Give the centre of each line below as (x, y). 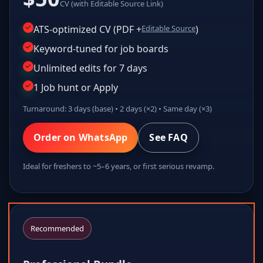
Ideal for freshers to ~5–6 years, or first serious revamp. (119, 166)
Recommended (57, 228)
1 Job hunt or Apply (76, 87)
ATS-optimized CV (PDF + (87, 29)
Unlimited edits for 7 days (90, 68)
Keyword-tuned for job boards (101, 48)
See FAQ (168, 137)
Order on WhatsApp (81, 137)
